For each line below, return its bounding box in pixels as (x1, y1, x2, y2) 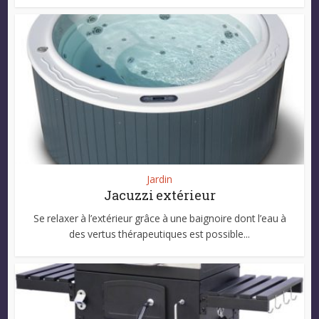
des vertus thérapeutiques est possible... (69, 226, 250, 241)
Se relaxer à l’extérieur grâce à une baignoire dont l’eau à (33, 211, 286, 225)
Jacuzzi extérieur (103, 186, 216, 204)
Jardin (147, 172, 172, 186)
